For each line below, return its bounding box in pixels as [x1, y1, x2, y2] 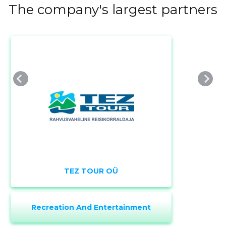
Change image [57, 171, 169, 190]
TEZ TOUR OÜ [64, 166, 119, 176]
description [71, 192, 155, 211]
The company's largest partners [9, 2, 217, 18]
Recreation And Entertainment [31, 203, 151, 212]
